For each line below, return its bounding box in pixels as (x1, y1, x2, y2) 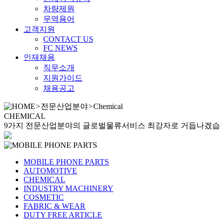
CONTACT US (43, 34, 93, 43)
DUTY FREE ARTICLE (24, 210, 102, 219)
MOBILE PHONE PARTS (24, 157, 109, 166)
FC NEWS (43, 43, 78, 52)
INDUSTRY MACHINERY (24, 184, 113, 192)
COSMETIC (24, 192, 64, 201)
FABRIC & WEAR (24, 201, 85, 210)
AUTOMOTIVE (24, 166, 77, 175)
